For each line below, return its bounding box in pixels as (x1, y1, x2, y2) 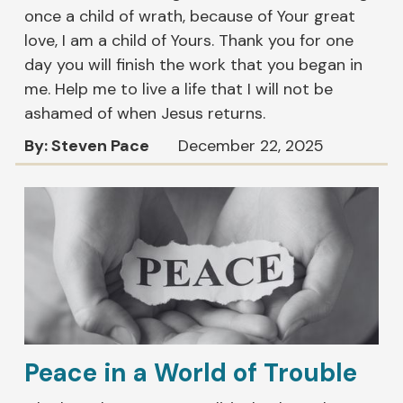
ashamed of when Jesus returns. (24, 102, 271, 124)
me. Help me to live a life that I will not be (24, 77, 334, 100)
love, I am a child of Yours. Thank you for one (24, 29, 354, 51)
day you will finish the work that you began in (24, 53, 363, 76)
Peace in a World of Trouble (24, 356, 358, 390)
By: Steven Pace (24, 134, 150, 157)
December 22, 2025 (178, 134, 325, 157)
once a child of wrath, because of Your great (24, 4, 356, 27)
